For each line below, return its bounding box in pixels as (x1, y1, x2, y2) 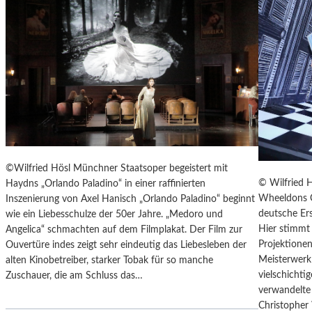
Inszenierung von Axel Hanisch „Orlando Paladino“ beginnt (6, 194, 255, 205)
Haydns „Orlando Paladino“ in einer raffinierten (6, 179, 205, 189)
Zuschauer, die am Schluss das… (6, 271, 143, 281)
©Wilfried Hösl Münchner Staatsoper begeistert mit (6, 164, 231, 174)
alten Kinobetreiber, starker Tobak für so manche (6, 256, 213, 266)
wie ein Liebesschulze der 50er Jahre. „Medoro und (6, 210, 223, 220)
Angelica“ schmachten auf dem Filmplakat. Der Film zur (6, 225, 242, 235)
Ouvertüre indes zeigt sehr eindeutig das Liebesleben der (6, 240, 247, 251)
